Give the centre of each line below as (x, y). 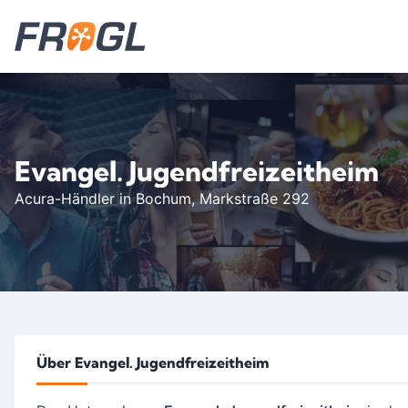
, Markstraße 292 (250, 199)
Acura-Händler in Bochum (103, 199)
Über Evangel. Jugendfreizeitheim (153, 362)
